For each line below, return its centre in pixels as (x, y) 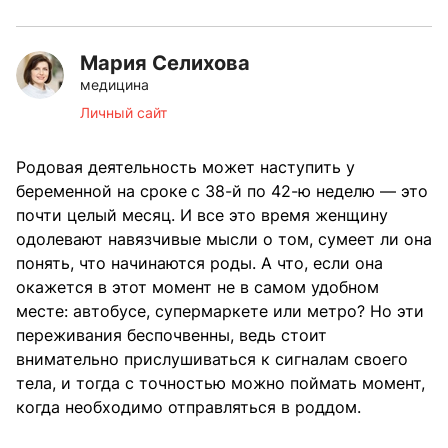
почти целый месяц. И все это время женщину (202, 215)
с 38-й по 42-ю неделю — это (309, 191)
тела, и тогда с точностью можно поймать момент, (220, 383)
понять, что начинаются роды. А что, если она (199, 263)
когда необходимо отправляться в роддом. (188, 407)
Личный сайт (123, 113)
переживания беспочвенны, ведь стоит (171, 335)
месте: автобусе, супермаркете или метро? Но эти (220, 311)
